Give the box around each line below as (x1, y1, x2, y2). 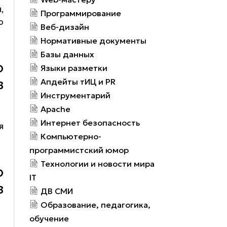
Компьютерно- (41, 131, 102, 141)
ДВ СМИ (41, 185, 73, 196)
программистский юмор (29, 144, 129, 155)
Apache (41, 103, 71, 114)
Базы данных (41, 49, 95, 59)
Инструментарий (41, 90, 111, 100)
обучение (29, 213, 69, 223)
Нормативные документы (41, 35, 147, 46)
